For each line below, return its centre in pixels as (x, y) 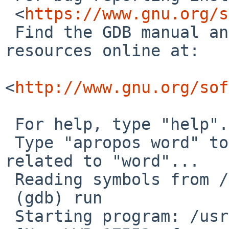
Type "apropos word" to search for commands (10, 142)
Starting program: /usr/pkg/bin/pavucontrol (10, 216)
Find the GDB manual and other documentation (10, 32)
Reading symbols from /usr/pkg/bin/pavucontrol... (10, 179)
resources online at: (102, 50)
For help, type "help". (10, 124)
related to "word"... (102, 161)
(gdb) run (10, 198)
